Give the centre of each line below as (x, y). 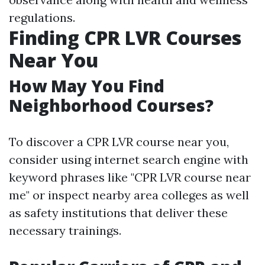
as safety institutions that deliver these (118, 213)
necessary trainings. (65, 230)
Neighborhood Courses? (111, 105)
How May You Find (87, 86)
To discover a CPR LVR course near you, (119, 142)
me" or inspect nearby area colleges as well (129, 195)
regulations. (42, 17)
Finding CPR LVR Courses (125, 38)
